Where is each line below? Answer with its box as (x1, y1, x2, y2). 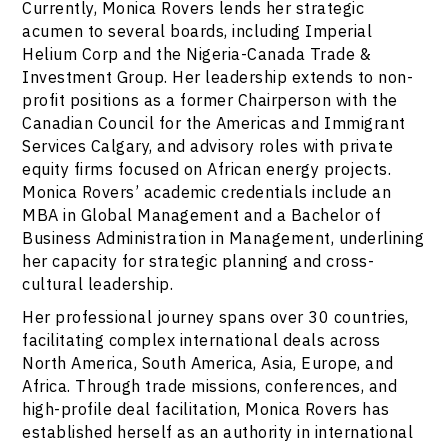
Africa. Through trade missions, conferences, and (22, 375, 398, 397)
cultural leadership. (22, 273, 174, 295)
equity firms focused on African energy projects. (22, 158, 392, 180)
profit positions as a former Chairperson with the (22, 89, 398, 111)
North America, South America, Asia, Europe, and (22, 352, 394, 374)
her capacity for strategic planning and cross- (22, 250, 375, 272)
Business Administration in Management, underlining (22, 227, 425, 249)
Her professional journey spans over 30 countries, (22, 306, 409, 328)
